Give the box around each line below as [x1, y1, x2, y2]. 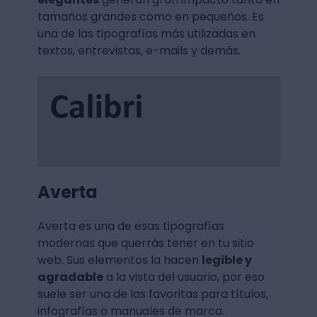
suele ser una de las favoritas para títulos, [37, 285, 268, 302]
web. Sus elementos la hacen [37, 251, 202, 268]
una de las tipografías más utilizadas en [37, 25, 255, 42]
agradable [37, 268, 103, 285]
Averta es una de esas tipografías [37, 217, 224, 234]
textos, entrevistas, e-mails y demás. [37, 42, 243, 59]
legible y [201, 251, 252, 268]
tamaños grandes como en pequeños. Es [37, 8, 264, 25]
